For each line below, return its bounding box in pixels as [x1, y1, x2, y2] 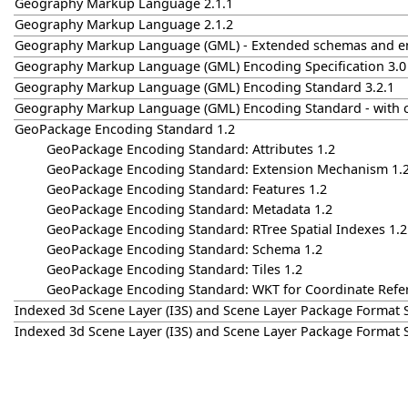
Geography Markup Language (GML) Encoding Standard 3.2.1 [15, 78, 394, 96]
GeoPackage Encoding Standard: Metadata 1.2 [46, 200, 332, 218]
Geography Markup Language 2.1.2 [15, 15, 233, 33]
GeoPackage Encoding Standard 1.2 [15, 120, 235, 138]
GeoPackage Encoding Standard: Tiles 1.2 [46, 260, 302, 278]
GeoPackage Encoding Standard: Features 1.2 [46, 180, 327, 198]
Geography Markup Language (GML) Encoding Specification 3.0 [15, 57, 406, 75]
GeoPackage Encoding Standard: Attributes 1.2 [46, 140, 335, 158]
